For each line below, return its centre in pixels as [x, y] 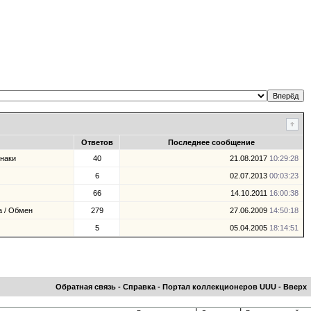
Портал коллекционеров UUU [219, 287]
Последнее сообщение [211, 142]
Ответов [97, 142]
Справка [139, 287]
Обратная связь [86, 287]
